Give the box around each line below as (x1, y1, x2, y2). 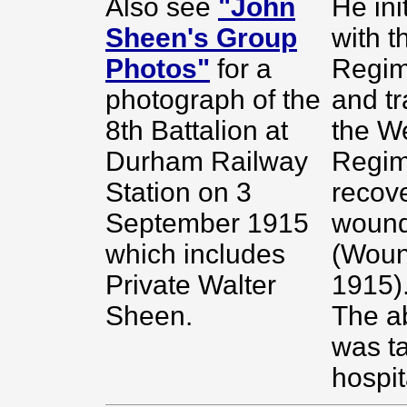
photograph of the (105, 84, 321, 114)
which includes (105, 239, 285, 269)
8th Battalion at (105, 115, 288, 145)
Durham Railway (105, 146, 308, 176)
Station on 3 (105, 177, 252, 207)
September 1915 (105, 208, 309, 238)
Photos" (105, 54, 210, 84)
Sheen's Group (105, 23, 297, 53)
